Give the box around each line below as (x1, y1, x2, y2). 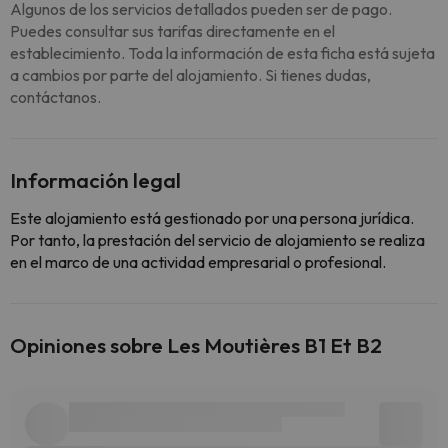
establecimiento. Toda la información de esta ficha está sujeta (10, 43, 435, 63)
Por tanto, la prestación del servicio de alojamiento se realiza (10, 230, 425, 250)
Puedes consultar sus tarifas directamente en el (10, 21, 335, 41)
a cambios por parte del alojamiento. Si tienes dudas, (10, 65, 371, 85)
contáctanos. (10, 87, 101, 107)
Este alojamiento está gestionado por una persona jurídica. (10, 208, 414, 228)
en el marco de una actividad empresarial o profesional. (10, 252, 386, 272)
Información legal (10, 167, 181, 193)
